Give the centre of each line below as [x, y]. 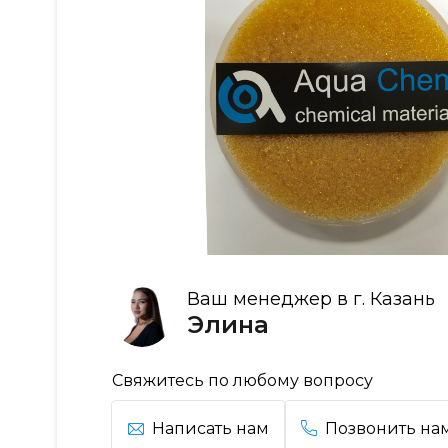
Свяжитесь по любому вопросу [242, 380]
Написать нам [210, 428]
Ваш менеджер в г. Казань [311, 298]
